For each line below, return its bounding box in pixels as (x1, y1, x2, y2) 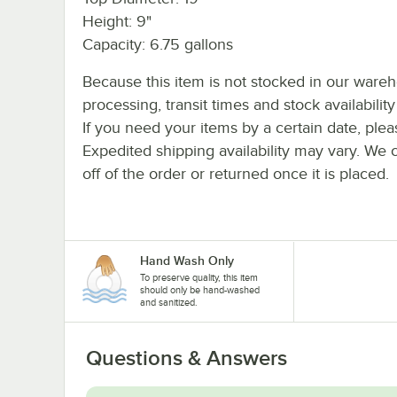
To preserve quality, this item (140, 271, 258, 283)
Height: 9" (82, 12, 152, 30)
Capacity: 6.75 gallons (82, 35, 233, 53)
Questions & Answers (86, 346, 287, 370)
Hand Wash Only (140, 253, 234, 268)
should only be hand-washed (140, 284, 260, 295)
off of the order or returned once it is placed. (82, 164, 389, 183)
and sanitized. (140, 296, 198, 307)
